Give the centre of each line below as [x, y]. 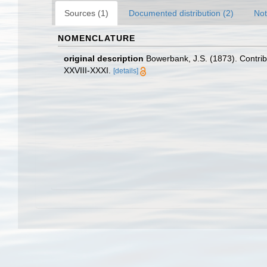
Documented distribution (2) [181, 13]
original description [104, 58]
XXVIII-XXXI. [87, 70]
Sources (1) [86, 13]
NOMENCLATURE [97, 38]
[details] [126, 71]
